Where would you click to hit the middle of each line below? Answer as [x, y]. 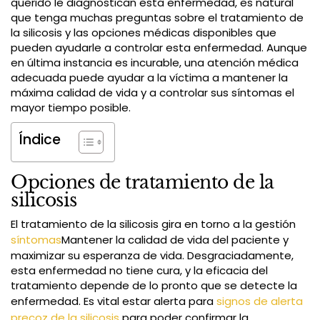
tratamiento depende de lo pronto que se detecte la [154, 286]
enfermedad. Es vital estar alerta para [114, 301]
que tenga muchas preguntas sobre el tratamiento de [157, 18]
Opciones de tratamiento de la [142, 183]
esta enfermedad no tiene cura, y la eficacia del [139, 271]
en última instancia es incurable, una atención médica [155, 63]
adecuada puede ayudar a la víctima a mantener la [149, 78]
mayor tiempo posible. [71, 108]
